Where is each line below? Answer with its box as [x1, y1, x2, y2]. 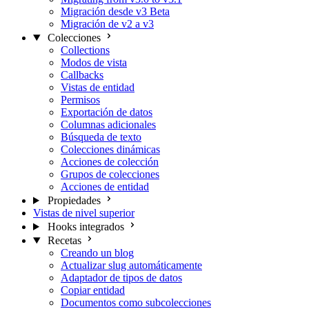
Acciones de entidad [61, 181, 149, 192]
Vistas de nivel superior [33, 207, 134, 219]
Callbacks [61, 69, 103, 81]
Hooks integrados [47, 221, 124, 232]
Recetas [47, 235, 81, 246]
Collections [61, 44, 110, 56]
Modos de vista [61, 57, 127, 68]
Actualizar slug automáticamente [61, 259, 202, 271]
